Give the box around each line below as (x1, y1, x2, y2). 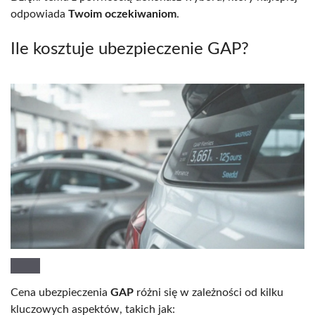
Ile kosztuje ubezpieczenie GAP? (11, 40, 249, 58)
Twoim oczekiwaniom (68, 8, 176, 20)
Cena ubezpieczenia (11, 286, 110, 298)
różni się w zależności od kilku (134, 286, 283, 298)
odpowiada (11, 8, 68, 20)
